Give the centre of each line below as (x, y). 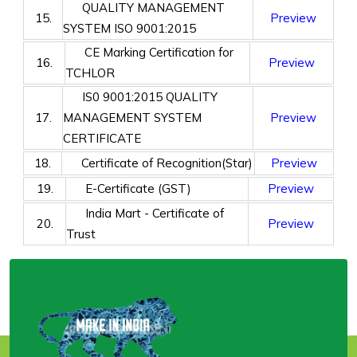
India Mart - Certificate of (145, 213)
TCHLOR (90, 73)
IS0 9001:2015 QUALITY (140, 97)
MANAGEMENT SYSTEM (132, 118)
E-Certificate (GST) (129, 188)
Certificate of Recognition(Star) (157, 163)
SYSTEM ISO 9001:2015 (129, 28)
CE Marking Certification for (149, 52)
